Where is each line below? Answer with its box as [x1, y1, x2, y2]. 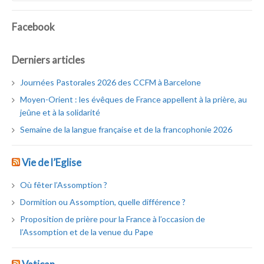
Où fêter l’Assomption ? [20, 179, 108, 190]
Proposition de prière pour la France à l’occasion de [20, 213, 206, 224]
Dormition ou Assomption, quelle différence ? [20, 196, 186, 207]
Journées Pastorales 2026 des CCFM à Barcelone [20, 77, 202, 88]
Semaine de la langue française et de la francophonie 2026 [20, 124, 233, 135]
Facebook [12, 21, 55, 34]
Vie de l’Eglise [22, 156, 81, 169]
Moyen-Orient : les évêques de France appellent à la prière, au [20, 94, 247, 105]
